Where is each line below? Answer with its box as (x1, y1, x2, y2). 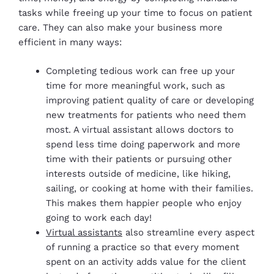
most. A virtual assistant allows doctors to (46, 124, 234, 135)
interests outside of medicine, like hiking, (46, 168, 231, 179)
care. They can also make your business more (18, 22, 223, 34)
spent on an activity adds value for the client (46, 256, 246, 267)
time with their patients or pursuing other (46, 153, 232, 165)
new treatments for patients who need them (46, 109, 246, 120)
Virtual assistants (46, 226, 122, 238)
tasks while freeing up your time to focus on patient (18, 7, 252, 19)
